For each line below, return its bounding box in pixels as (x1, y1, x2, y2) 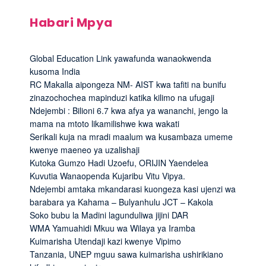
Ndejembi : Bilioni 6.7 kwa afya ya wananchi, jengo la (30, 104, 228, 116)
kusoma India (30, 65, 80, 77)
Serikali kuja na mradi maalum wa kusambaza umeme (30, 130, 233, 142)
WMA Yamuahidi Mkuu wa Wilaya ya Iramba (30, 221, 195, 234)
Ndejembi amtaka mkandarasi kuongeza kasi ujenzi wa (30, 182, 236, 195)
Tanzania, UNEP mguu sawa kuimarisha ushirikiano (30, 248, 223, 260)
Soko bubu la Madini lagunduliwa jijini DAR (30, 208, 188, 221)
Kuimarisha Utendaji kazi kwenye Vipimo (30, 235, 181, 247)
